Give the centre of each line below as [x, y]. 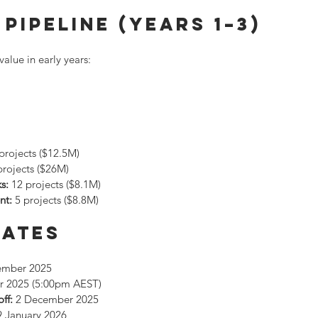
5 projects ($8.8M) [55, 200]
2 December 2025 [56, 299]
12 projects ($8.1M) [55, 184]
